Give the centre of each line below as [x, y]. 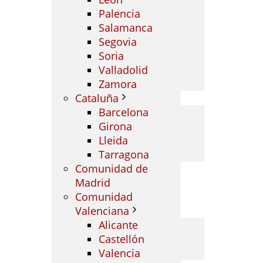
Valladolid [123, 70]
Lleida [113, 140]
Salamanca [126, 28]
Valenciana [102, 211]
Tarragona [124, 154]
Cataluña [97, 98]
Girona [115, 126]
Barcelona [124, 112]
